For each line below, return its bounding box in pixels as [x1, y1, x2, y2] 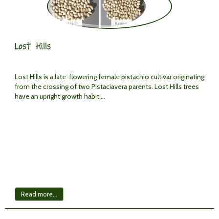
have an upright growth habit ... [15, 92, 105, 101]
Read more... [21, 190, 57, 198]
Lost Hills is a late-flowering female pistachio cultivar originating [15, 72, 204, 81]
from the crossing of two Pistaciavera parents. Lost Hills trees [15, 82, 199, 91]
